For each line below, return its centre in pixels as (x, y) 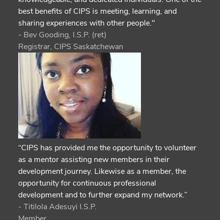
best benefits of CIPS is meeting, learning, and (98, 11)
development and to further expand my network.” (103, 195)
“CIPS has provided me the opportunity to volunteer (108, 148)
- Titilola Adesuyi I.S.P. (58, 206)
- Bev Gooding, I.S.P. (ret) (63, 35)
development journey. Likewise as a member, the (102, 171)
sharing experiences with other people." (87, 23)
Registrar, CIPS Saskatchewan (71, 46)
